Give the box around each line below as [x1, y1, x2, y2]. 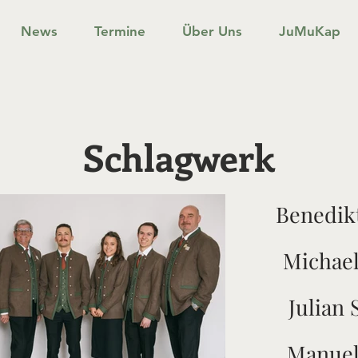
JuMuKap [279, 23, 340, 39]
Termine [94, 23, 145, 39]
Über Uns [182, 23, 242, 39]
